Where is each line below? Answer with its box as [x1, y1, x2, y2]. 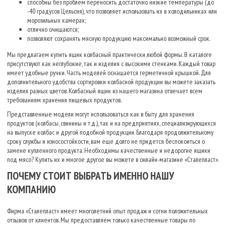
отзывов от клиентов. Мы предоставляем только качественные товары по [7, 215, 195, 224]
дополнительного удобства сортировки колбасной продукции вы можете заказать [7, 77, 215, 86]
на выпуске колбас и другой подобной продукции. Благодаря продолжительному [7, 127, 213, 137]
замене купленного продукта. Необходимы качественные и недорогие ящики [7, 145, 210, 155]
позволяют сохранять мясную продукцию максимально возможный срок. [27, 33, 210, 43]
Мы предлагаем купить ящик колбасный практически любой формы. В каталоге [7, 49, 212, 59]
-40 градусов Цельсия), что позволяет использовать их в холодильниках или [27, 6, 217, 16]
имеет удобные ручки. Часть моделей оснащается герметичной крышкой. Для [7, 68, 211, 77]
